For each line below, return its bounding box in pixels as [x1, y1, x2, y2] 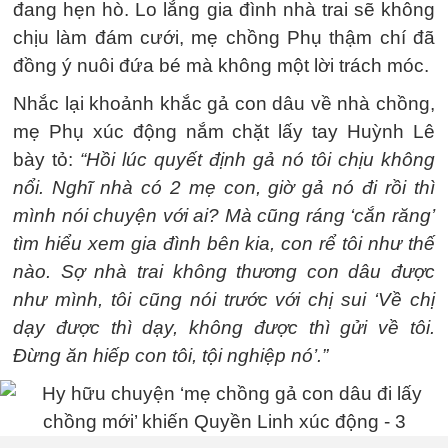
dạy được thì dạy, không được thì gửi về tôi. [13, 317, 435, 338]
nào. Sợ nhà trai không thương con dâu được [13, 261, 435, 282]
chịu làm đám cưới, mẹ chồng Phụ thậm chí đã [13, 27, 435, 48]
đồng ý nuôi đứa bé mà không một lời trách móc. [13, 55, 429, 76]
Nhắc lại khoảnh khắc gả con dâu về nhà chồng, [13, 93, 435, 114]
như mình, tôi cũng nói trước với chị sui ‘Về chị [13, 289, 435, 310]
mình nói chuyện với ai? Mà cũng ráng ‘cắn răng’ [13, 205, 435, 226]
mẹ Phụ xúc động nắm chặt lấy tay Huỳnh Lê [13, 121, 435, 142]
